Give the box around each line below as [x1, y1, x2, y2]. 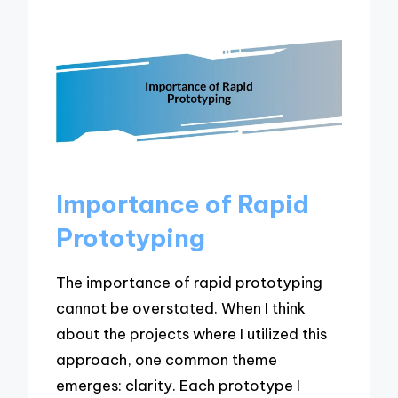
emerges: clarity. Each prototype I [56, 376, 301, 395]
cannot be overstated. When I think [56, 298, 306, 318]
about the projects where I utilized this [56, 324, 328, 344]
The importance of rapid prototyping [56, 273, 323, 292]
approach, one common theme [56, 350, 278, 370]
